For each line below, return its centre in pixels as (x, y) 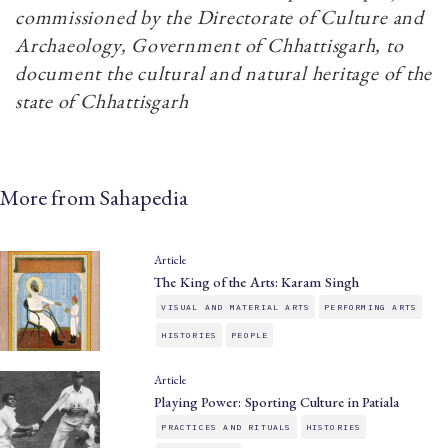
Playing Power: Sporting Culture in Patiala (276, 402)
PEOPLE (250, 335)
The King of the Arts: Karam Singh (256, 282)
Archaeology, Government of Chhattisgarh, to (209, 45)
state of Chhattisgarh (102, 101)
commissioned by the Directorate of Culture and (219, 17)
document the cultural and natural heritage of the (224, 73)
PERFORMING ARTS (371, 307)
